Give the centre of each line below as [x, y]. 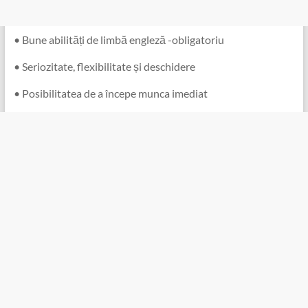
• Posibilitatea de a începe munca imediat [110, 93]
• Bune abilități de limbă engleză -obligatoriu [119, 39]
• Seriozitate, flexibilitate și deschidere [104, 66]
